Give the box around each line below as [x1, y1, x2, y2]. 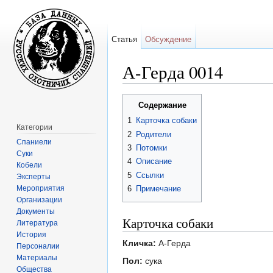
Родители [136, 129, 171, 139]
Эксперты [16, 172, 51, 181]
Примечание [136, 184, 181, 194]
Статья [112, 35, 138, 44]
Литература [16, 218, 58, 227]
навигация [168, 83, 209, 94]
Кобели [16, 160, 43, 169]
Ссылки [136, 170, 164, 180]
